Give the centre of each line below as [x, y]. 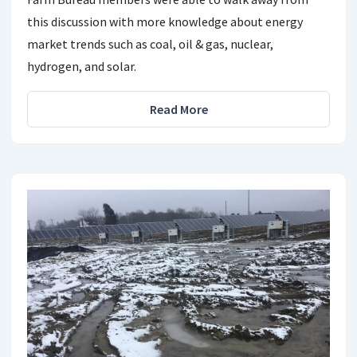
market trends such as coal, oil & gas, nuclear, [150, 44]
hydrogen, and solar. [82, 67]
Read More [178, 110]
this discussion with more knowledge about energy [165, 22]
